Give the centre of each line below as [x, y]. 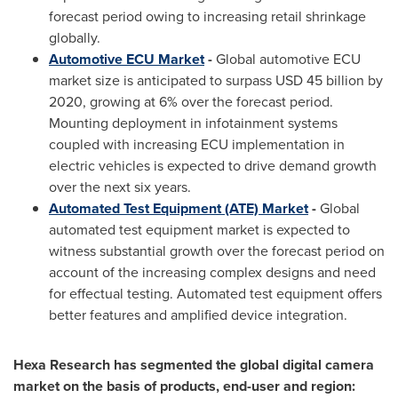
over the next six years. [120, 187]
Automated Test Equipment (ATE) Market [179, 208]
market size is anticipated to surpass [162, 80]
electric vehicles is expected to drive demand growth [213, 166]
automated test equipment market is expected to [199, 230]
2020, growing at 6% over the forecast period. [191, 102]
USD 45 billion [320, 80]
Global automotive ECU [287, 59]
